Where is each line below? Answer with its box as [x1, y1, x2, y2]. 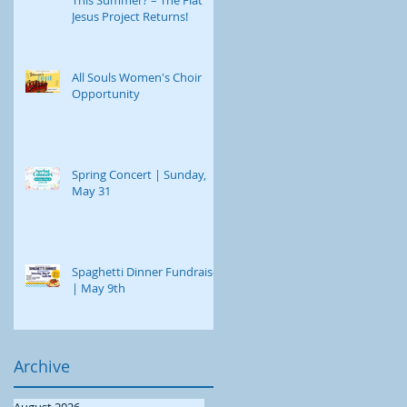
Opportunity [72, 84, 140, 102]
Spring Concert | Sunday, [72, 165, 206, 183]
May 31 [72, 182, 111, 199]
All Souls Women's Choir [72, 68, 202, 85]
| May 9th [72, 279, 125, 296]
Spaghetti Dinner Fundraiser [72, 263, 223, 280]
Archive [14, 354, 70, 377]
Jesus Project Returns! [72, 7, 188, 25]
